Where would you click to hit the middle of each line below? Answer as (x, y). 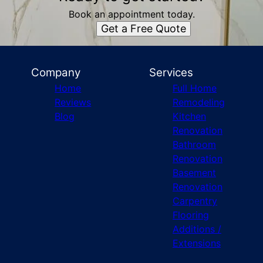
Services (171, 73)
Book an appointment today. (131, 14)
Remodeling (198, 102)
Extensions (196, 243)
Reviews (73, 102)
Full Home (194, 88)
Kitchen (189, 116)
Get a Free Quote (143, 28)
